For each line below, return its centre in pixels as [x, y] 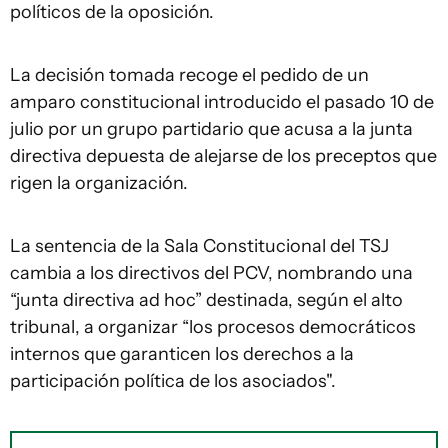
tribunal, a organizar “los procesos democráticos [213, 327]
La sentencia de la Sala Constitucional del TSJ [199, 246]
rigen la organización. [99, 183]
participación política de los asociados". [173, 381]
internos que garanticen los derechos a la [182, 354]
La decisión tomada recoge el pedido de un [189, 75]
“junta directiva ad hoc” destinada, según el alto [206, 300]
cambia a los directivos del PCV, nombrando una [211, 273]
